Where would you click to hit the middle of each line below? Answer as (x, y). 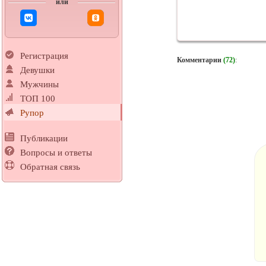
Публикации (44, 139)
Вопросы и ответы (56, 153)
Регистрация (44, 56)
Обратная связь (50, 167)
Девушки (37, 70)
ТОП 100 (38, 99)
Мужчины (39, 85)
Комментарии (199, 60)
